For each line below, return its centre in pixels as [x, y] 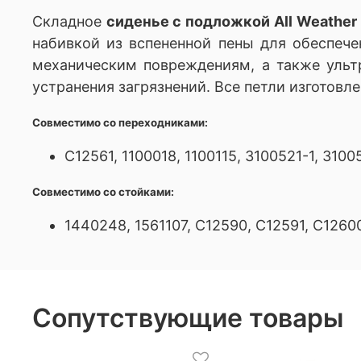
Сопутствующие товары [188, 317]
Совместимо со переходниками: [120, 122]
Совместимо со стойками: [103, 191]
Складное [67, 21]
